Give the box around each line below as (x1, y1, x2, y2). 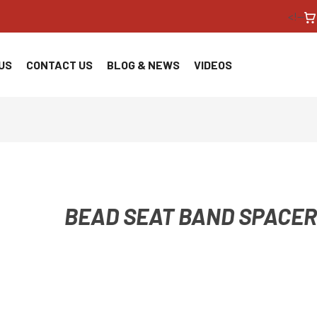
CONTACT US (26, 57, 93, 71)
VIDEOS (194, 57, 232, 71)
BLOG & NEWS (107, 57, 180, 71)
